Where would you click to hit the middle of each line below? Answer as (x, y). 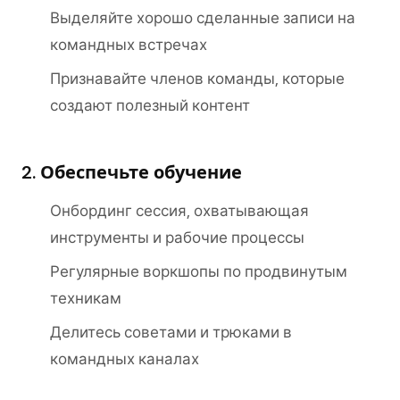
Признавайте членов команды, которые (197, 79)
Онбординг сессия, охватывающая (179, 211)
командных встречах (129, 45)
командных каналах (125, 359)
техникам (86, 298)
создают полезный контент (150, 105)
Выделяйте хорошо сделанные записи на (203, 18)
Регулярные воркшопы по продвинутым (199, 271)
